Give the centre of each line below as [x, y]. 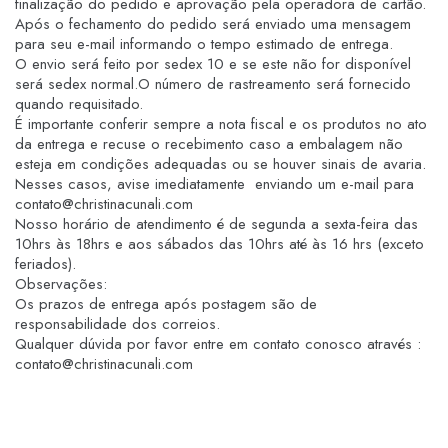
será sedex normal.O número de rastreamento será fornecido [213, 83]
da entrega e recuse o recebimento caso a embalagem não [209, 143]
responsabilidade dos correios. [117, 323]
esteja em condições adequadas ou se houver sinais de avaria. [220, 163]
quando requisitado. [79, 103]
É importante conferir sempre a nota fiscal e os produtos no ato [221, 123]
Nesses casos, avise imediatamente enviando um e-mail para [214, 183]
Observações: [61, 283]
